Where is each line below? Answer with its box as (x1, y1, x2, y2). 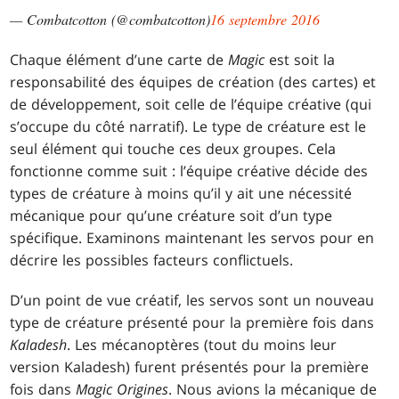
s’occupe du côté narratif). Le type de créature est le (10, 117, 367, 137)
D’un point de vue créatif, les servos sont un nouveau (10, 290, 375, 311)
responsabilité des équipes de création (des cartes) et (10, 72, 377, 93)
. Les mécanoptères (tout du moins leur (67, 335, 338, 355)
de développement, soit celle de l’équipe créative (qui (10, 94, 372, 115)
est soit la (265, 50, 336, 70)
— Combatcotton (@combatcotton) (10, 10, 211, 29)
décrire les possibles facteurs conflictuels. (10, 250, 294, 271)
